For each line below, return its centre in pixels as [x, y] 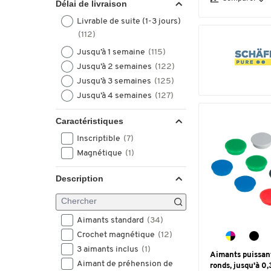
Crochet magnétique [117, 235]
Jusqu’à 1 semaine [112, 52]
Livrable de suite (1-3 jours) [129, 21]
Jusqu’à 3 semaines [115, 81]
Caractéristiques [90, 121]
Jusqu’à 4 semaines [115, 96]
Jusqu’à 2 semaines [115, 67]
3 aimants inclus [109, 250]
